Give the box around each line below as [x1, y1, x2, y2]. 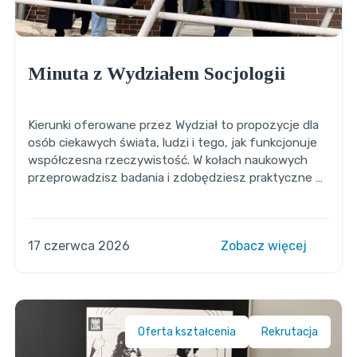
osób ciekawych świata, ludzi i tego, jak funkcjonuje [27, 135, 317, 151]
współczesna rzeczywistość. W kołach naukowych [27, 153, 308, 168]
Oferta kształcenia [138, 325, 237, 339]
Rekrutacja [261, 325, 319, 339]
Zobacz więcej [221, 238, 311, 254]
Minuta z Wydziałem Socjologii [27, 63, 285, 84]
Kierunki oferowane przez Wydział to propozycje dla [27, 118, 319, 133]
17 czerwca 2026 [27, 238, 130, 254]
